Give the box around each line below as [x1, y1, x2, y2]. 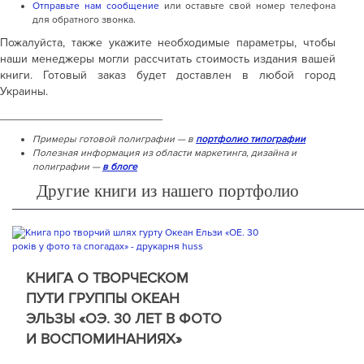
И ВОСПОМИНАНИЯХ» [26, 329, 182, 348]
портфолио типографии [196, 132, 305, 145]
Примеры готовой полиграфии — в [32, 132, 196, 145]
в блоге [102, 160, 137, 173]
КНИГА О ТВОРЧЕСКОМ [26, 268, 188, 287]
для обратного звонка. [32, 13, 136, 26]
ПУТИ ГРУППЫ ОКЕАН [26, 288, 180, 307]
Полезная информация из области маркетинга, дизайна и [32, 146, 297, 159]
